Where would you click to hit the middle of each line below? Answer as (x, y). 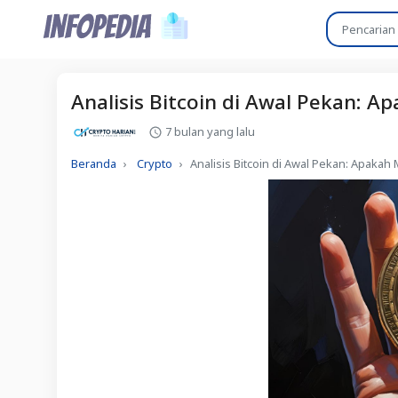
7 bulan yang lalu (209, 131)
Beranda (94, 164)
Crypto (155, 164)
